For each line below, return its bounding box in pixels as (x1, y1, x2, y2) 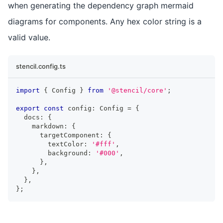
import (16, 86, 40, 94)
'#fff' (92, 140, 115, 148)
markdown (16, 122, 64, 130)
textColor (16, 140, 84, 148)
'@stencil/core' (108, 86, 167, 94)
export (16, 104, 40, 112)
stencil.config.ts (16, 62, 66, 70)
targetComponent (16, 131, 100, 139)
